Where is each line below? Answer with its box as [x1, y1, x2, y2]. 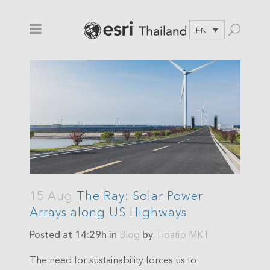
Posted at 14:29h [30, 227, 107, 241]
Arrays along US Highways [30, 202, 187, 221]
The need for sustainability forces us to [30, 252, 196, 266]
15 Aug [30, 186, 73, 204]
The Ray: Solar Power [73, 186, 203, 204]
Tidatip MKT [155, 227, 210, 241]
